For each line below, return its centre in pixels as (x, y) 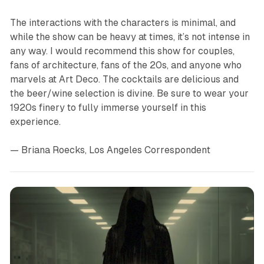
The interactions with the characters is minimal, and (123, 22)
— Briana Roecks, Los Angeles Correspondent (110, 150)
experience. (35, 121)
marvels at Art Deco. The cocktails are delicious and (124, 79)
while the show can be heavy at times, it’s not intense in (130, 37)
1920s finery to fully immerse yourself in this (108, 107)
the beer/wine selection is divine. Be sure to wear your (129, 93)
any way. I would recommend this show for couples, (122, 51)
